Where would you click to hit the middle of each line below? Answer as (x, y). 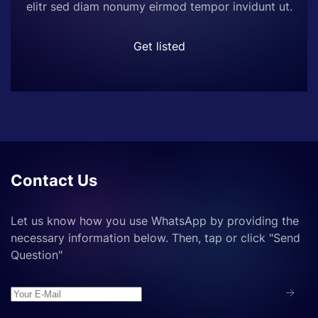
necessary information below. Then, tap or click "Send (155, 238)
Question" (38, 255)
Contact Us (54, 180)
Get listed (159, 46)
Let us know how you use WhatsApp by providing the (155, 221)
